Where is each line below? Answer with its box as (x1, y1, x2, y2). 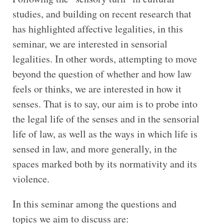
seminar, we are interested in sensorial (12, 37, 167, 51)
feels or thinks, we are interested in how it (12, 82, 181, 96)
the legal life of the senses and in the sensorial (12, 112, 199, 126)
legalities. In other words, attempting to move (12, 52, 197, 66)
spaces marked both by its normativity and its (12, 157, 197, 171)
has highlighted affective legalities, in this (12, 22, 183, 36)
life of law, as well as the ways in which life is (12, 127, 197, 141)
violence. (12, 172, 49, 186)
